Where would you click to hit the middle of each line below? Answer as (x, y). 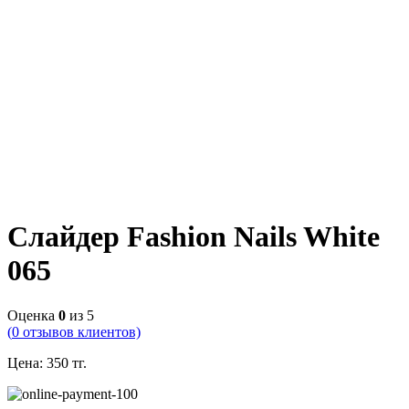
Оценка (33, 315)
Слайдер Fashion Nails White (194, 237)
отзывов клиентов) (80, 331)
